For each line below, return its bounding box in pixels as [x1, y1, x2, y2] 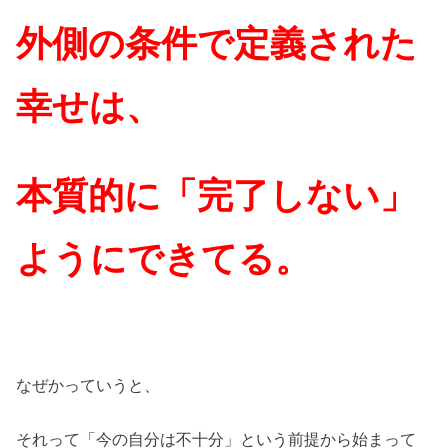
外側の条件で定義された [16, 22, 418, 64]
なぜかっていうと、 [16, 375, 161, 394]
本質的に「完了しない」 [16, 174, 417, 216]
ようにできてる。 [16, 237, 312, 279]
